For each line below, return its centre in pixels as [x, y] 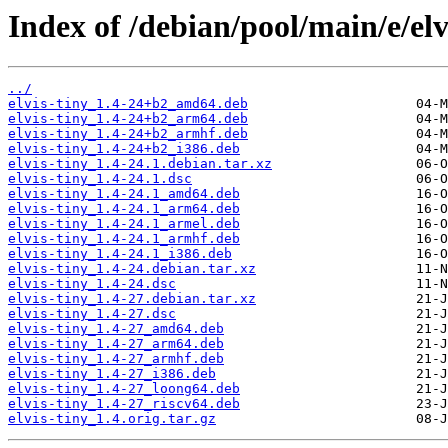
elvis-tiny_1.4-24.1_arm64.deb [124, 209]
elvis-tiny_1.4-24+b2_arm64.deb [128, 119]
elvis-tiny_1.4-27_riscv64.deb [124, 404]
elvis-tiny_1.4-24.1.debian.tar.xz [140, 164]
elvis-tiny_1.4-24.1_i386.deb [120, 254]
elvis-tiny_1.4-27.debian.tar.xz [132, 299]
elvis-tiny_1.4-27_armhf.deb [116, 359]
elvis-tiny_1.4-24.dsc [92, 284]
